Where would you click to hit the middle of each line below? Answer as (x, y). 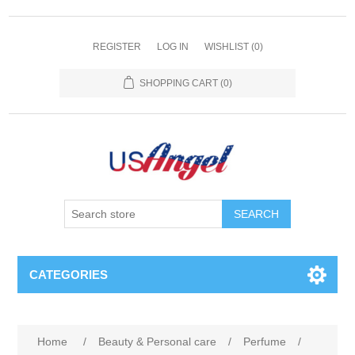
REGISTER (116, 47)
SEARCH (256, 214)
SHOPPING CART (178, 83)
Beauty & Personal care (158, 342)
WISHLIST (226, 47)
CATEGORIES (69, 275)
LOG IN (172, 47)
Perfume (265, 342)
